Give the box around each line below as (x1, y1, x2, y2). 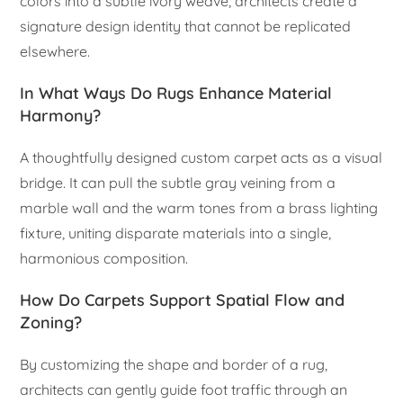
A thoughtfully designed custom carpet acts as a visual (20, 148, 383, 166)
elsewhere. (20, 41, 91, 60)
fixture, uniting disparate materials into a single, (20, 223, 332, 242)
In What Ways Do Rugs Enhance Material (20, 82, 333, 103)
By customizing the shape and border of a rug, (20, 354, 328, 373)
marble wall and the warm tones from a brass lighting (20, 198, 379, 217)
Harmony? (20, 104, 102, 126)
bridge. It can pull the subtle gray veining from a (20, 173, 336, 192)
